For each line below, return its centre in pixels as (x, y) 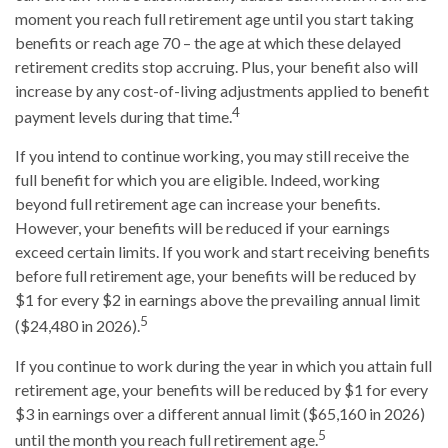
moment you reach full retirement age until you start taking (214, 18)
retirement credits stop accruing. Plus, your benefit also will (216, 66)
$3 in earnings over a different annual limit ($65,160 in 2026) (220, 413)
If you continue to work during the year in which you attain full (223, 365)
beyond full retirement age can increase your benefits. (197, 204)
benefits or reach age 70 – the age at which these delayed (208, 42)
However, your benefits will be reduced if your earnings (202, 228)
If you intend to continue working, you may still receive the (212, 156)
